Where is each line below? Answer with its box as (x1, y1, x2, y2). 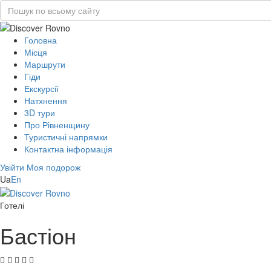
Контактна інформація (24, 143, 113, 155)
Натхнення (24, 94, 67, 107)
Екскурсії (24, 82, 59, 95)
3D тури (24, 106, 55, 119)
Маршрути (24, 58, 65, 71)
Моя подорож (27, 161, 80, 174)
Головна (24, 34, 57, 47)
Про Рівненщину (24, 119, 90, 131)
